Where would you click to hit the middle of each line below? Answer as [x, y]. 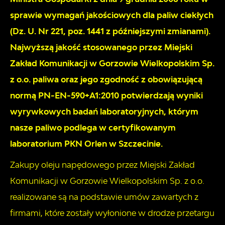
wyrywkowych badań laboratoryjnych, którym [104, 112]
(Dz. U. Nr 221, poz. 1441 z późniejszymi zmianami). [110, 31]
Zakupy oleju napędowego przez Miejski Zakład [102, 165]
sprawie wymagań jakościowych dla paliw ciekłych [112, 15]
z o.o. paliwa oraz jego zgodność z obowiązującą [106, 80]
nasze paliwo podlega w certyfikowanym [93, 128]
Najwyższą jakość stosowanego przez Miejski [101, 47]
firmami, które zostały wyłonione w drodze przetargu [112, 213]
